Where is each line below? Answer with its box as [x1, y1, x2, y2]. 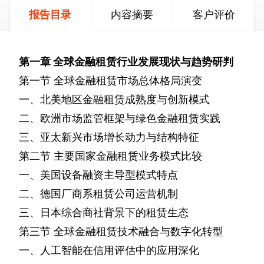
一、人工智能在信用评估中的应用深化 [19, 244, 199, 257]
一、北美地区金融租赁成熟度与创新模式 [19, 93, 210, 106]
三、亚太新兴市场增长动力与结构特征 [19, 131, 199, 144]
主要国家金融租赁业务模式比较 [54, 150, 202, 163]
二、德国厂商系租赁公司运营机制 [19, 187, 178, 200]
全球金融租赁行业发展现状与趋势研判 [53, 55, 233, 68]
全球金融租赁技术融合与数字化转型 [54, 225, 223, 238]
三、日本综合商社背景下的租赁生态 [19, 206, 189, 219]
